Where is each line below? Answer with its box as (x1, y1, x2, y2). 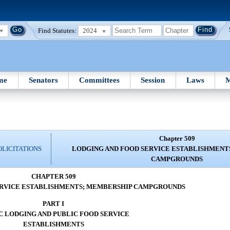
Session (141, 75, 165, 84)
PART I (43, 200, 64, 208)
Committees (79, 75, 120, 84)
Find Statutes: (38, 26, 77, 34)
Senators (28, 75, 58, 84)
